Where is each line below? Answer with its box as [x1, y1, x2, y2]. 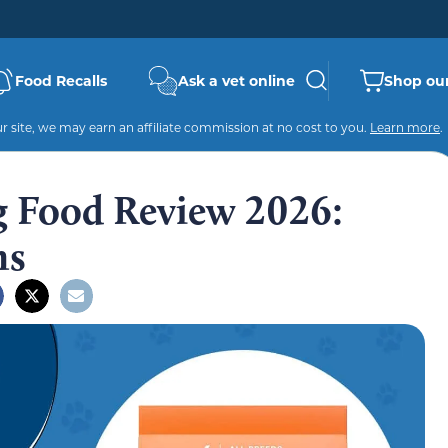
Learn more [370, 119, 440, 135]
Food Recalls [15, 71, 107, 90]
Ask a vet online [178, 71, 295, 90]
